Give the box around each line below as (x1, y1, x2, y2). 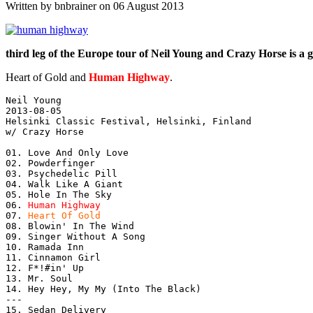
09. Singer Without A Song (6, 231, 145, 242)
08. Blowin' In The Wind (6, 220, 134, 231)
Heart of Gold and (6, 71, 89, 83)
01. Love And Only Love (6, 147, 129, 158)
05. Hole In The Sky (6, 189, 112, 200)
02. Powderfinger (6, 157, 95, 168)
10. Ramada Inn (6, 241, 84, 252)
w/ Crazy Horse (6, 126, 84, 137)
